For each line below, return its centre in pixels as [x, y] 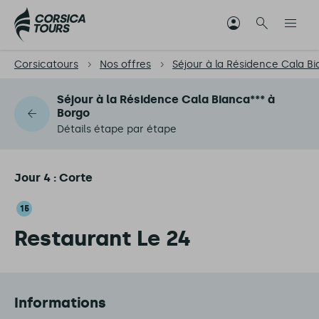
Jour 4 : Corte [53, 178]
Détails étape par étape [117, 129]
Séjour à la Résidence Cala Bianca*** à [166, 99]
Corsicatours [46, 64]
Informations [60, 303]
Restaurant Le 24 [103, 239]
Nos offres [125, 64]
